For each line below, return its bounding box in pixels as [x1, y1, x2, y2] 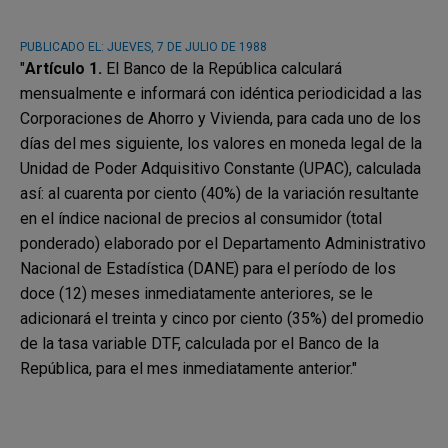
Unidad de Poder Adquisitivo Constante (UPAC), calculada [20, 159, 421, 179]
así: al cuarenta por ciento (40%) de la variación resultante [20, 184, 419, 204]
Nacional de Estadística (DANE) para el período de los [20, 259, 396, 279]
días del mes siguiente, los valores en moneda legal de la [20, 134, 422, 154]
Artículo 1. [25, 59, 106, 79]
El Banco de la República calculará [106, 59, 342, 79]
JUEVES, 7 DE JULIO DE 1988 [107, 40, 267, 55]
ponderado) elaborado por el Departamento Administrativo [20, 234, 426, 254]
